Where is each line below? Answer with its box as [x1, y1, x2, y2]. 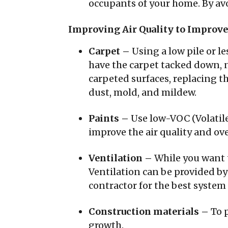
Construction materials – [89, 206, 211, 217]
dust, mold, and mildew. [89, 87, 196, 98]
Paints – [89, 112, 131, 124]
